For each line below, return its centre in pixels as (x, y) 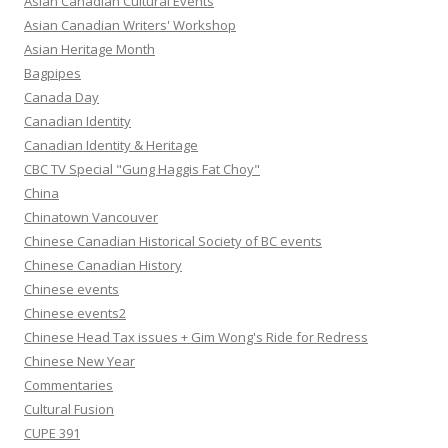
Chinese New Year (79, 361)
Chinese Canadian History (103, 265)
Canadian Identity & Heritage (111, 145)
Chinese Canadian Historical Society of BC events (173, 241)
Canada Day (61, 97)
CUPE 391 (52, 433)
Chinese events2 (75, 313)
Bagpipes (52, 73)
